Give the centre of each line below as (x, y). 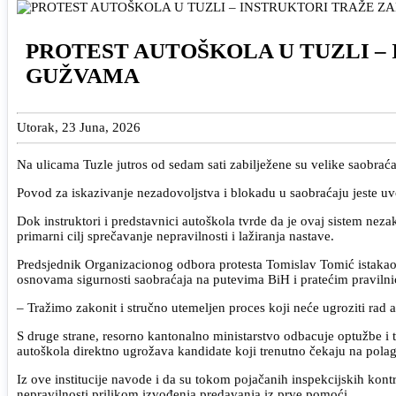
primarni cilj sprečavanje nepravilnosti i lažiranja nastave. (175, 236)
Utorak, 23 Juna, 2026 (79, 127)
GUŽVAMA (83, 75)
